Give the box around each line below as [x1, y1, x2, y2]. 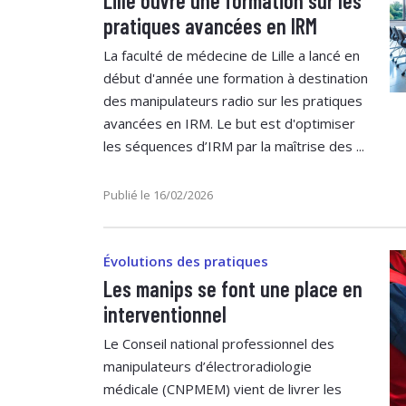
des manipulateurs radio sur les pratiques [103, 91, 362, 110]
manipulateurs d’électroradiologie [103, 356, 312, 375]
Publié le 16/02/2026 [103, 186, 213, 203]
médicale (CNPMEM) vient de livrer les [103, 379, 342, 398]
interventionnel [103, 300, 227, 327]
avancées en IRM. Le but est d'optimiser [103, 113, 355, 132]
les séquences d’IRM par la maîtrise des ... [103, 136, 364, 155]
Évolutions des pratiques [103, 251, 268, 270]
